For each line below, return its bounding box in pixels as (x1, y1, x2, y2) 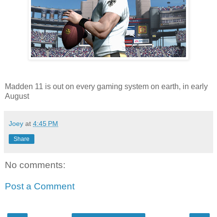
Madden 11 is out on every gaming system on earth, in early (5, 82, 208, 91)
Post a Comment (5, 181, 75, 191)
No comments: (5, 160, 65, 170)
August (5, 92, 29, 101)
